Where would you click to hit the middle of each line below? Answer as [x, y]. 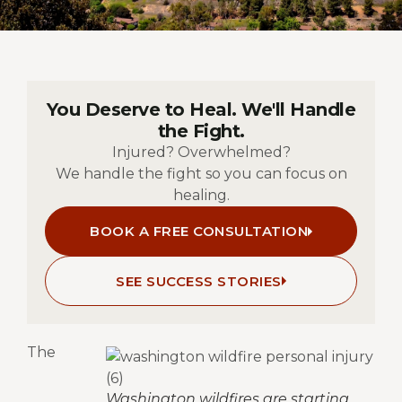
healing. [201, 195]
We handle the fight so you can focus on [201, 173]
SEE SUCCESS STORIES [199, 281]
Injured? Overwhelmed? [201, 152]
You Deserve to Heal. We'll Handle [201, 109]
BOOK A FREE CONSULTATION [199, 232]
